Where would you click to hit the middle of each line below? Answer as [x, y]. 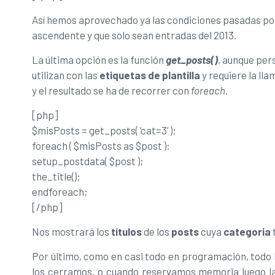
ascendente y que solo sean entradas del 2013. [134, 35]
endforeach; [60, 191]
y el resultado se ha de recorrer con [111, 90]
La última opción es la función [99, 59]
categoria [247, 231]
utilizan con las [66, 75]
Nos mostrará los [72, 231]
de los [157, 231]
